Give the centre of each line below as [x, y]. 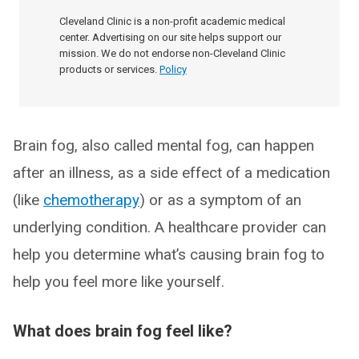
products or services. [108, 70]
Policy [173, 70]
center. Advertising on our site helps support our [170, 38]
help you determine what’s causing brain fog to [169, 255]
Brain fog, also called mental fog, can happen [163, 146]
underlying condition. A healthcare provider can [169, 228]
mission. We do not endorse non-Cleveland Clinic [172, 54]
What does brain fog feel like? [123, 331]
